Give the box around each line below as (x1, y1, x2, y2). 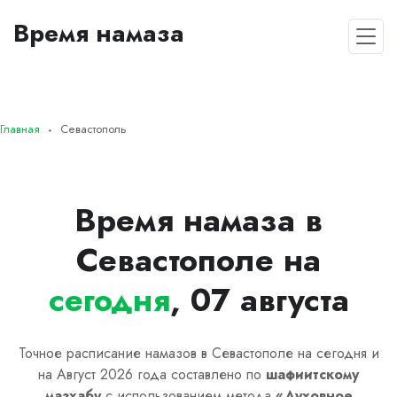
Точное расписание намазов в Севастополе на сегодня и (18, 342, 379, 363)
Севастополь (60, 121, 127, 137)
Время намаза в (74, 197, 323, 244)
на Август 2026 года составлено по (38, 363, 266, 385)
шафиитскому (266, 363, 359, 385)
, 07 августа (169, 276, 349, 323)
